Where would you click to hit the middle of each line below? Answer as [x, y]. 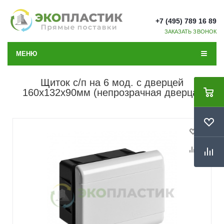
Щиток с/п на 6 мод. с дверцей [112, 82]
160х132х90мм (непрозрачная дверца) [112, 92]
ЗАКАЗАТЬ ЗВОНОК [190, 31]
